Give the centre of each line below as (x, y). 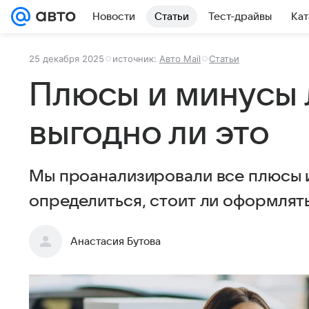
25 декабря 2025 (67, 59)
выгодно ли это (149, 134)
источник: (136, 59)
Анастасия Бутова (116, 241)
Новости (114, 17)
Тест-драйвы (240, 17)
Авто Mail (180, 59)
